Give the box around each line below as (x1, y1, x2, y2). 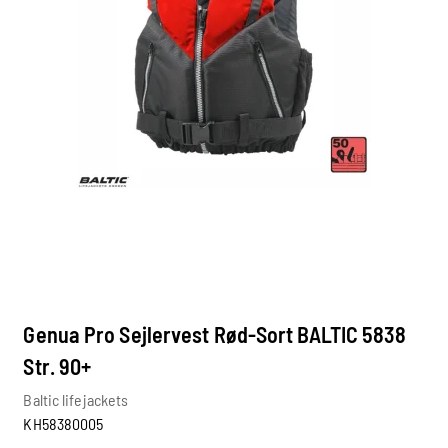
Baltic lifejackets (23, 389, 129, 409)
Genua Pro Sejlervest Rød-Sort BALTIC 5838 (23, 321, 407, 348)
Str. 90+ (23, 353, 92, 380)
